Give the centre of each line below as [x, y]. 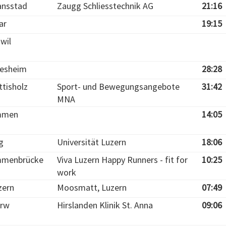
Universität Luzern [92, 142]
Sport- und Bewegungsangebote [118, 87]
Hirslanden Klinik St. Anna [105, 205]
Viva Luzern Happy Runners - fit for [122, 160]
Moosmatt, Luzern [92, 187]
